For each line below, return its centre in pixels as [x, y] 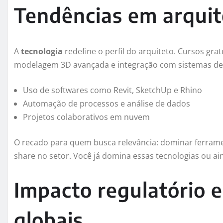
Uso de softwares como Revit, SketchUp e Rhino [112, 90]
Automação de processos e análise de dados [107, 103]
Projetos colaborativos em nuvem [86, 117]
